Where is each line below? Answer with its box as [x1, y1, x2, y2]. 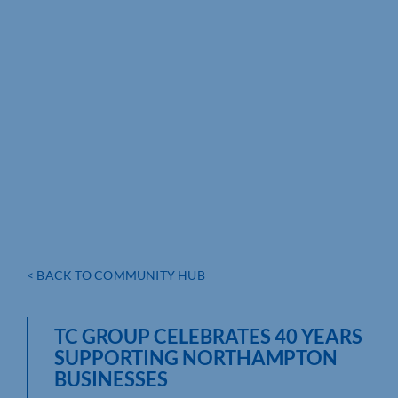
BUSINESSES [54, 366, 168, 391]
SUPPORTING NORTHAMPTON [54, 345, 338, 370]
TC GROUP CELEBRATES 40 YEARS [54, 323, 362, 348]
